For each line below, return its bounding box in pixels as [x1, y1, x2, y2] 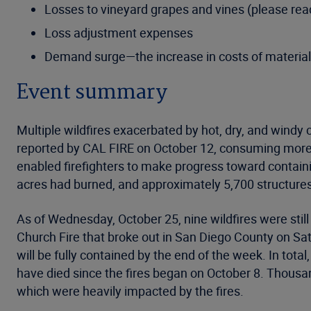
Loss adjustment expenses [44, 24, 193, 41]
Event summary [17, 76, 167, 110]
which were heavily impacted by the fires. [17, 283, 244, 299]
